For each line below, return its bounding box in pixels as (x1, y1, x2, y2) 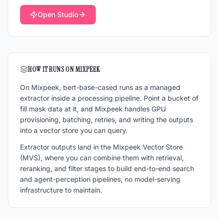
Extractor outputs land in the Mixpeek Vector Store (20, 143, 183, 151)
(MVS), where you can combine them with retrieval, (20, 153, 184, 162)
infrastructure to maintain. (20, 186, 102, 194)
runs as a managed (117, 83, 180, 91)
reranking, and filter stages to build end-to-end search (20, 164, 194, 173)
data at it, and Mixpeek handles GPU (46, 105, 166, 113)
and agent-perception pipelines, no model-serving (20, 175, 180, 183)
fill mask (20, 105, 46, 113)
